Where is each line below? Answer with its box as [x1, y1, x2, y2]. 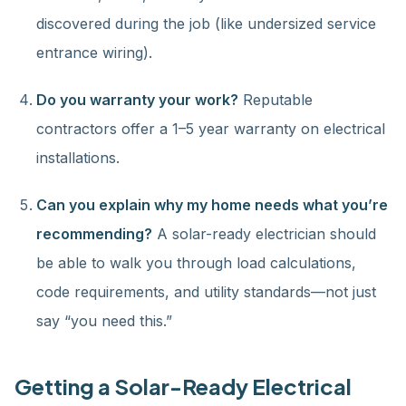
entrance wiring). [36, 43, 152, 62]
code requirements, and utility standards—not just [36, 283, 376, 301]
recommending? [36, 225, 152, 243]
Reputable [238, 91, 313, 109]
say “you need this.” [36, 312, 172, 330]
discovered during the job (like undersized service [36, 14, 376, 33]
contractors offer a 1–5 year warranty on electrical [36, 120, 385, 138]
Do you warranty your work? [36, 91, 238, 109]
